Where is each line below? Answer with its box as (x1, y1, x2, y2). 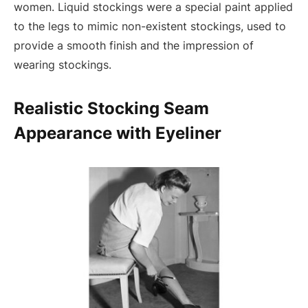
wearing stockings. (14, 57, 111, 71)
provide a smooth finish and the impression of (14, 38, 254, 52)
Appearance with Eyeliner (14, 123, 221, 144)
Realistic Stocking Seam (14, 98, 209, 119)
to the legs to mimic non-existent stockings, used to (14, 19, 286, 33)
